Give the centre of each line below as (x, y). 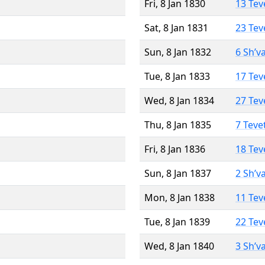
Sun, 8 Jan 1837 (178, 173)
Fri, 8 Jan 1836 (175, 149)
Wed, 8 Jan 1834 (179, 100)
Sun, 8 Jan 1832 (178, 52)
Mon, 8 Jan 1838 (180, 197)
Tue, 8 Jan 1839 (177, 222)
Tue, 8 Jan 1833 (177, 76)
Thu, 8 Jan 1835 (178, 125)
